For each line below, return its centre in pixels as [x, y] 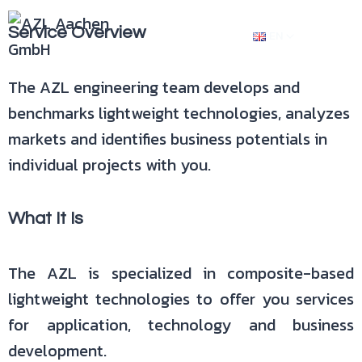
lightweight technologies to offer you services [181, 299]
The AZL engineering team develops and [154, 87]
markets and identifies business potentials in [168, 139]
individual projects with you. [109, 165]
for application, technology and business [181, 325]
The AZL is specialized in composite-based [181, 273]
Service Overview [77, 33]
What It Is [46, 219]
